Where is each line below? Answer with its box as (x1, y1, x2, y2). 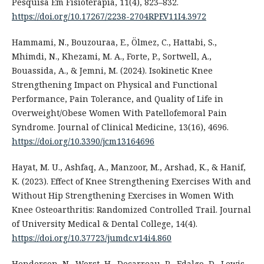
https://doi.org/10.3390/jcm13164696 (11, 135, 154, 147)
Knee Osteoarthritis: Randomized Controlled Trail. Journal (11, 203, 251, 215)
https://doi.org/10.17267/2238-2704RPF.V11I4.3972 (11, 10, 206, 22)
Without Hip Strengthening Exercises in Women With (11, 189, 234, 201)
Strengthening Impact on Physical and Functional (11, 78, 217, 90)
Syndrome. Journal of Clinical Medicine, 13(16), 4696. (11, 121, 229, 133)
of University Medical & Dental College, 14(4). (11, 217, 197, 229)
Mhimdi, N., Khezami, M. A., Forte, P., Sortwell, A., (11, 50, 212, 62)
